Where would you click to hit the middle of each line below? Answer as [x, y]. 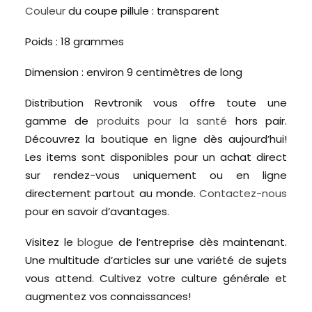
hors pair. [257, 121]
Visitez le [51, 242]
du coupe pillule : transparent [142, 11]
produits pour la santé [162, 121]
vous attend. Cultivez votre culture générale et [156, 278]
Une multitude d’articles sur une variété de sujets [156, 260]
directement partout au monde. [112, 193]
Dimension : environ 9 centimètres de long [134, 72]
